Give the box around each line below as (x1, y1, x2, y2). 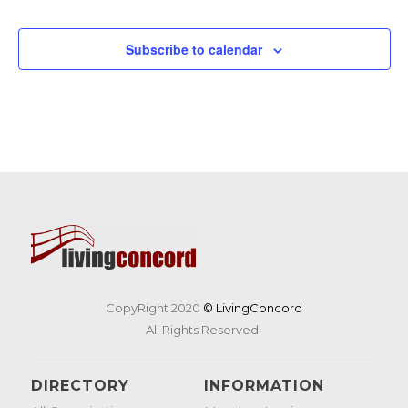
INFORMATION (203, 377, 324, 394)
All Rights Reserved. (146, 322, 262, 337)
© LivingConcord (202, 301, 302, 315)
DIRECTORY (30, 377, 129, 394)
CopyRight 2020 (105, 301, 203, 315)
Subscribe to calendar (126, 40, 262, 58)
